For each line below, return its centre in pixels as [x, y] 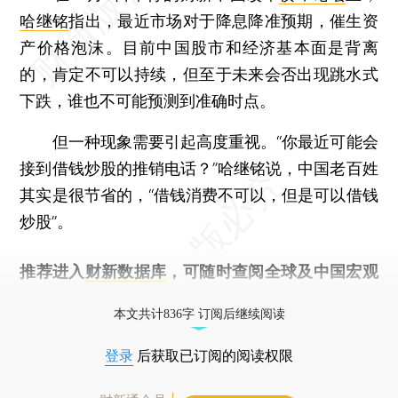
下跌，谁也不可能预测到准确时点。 [148, 100]
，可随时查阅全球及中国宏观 [272, 271]
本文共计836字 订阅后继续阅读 [199, 314]
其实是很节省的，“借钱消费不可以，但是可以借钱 [199, 195]
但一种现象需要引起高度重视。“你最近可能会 [199, 141]
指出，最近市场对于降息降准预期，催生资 [223, 20]
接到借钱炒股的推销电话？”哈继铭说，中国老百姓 [199, 168]
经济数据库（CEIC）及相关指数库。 [151, 298]
